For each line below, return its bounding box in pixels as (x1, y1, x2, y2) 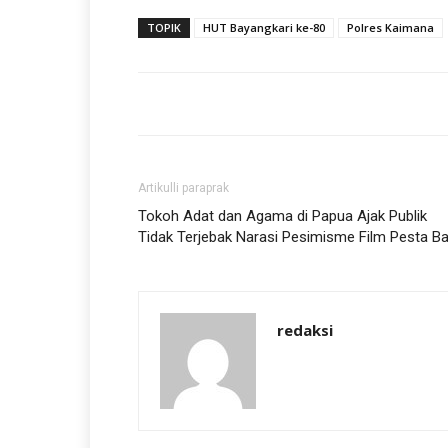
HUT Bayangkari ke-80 (203, 20, 325, 35)
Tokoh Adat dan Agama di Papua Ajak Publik (138, 207, 427, 225)
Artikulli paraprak (138, 181, 229, 195)
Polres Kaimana (347, 20, 434, 35)
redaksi (277, 320, 333, 340)
